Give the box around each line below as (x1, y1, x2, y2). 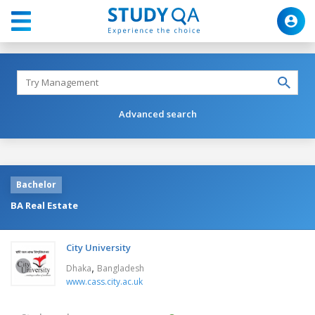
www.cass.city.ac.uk (66, 275, 143, 288)
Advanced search (118, 107, 197, 120)
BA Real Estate (11, 198, 78, 212)
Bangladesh (97, 262, 144, 274)
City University (66, 240, 131, 254)
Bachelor (16, 178, 56, 191)
